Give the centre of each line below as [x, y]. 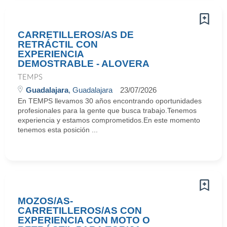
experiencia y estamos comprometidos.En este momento [109, 120]
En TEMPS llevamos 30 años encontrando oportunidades [110, 101]
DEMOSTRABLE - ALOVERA [84, 64]
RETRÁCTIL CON [58, 44]
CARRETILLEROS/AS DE [76, 35]
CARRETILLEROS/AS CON [80, 211]
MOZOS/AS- [45, 201]
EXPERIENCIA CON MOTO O [84, 220]
